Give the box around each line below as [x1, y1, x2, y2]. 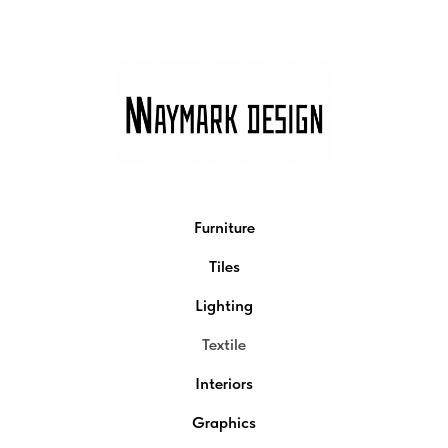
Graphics [192, 413, 256, 432]
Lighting [195, 296, 253, 315]
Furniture [193, 218, 255, 237]
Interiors [195, 374, 253, 393]
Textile [202, 335, 246, 354]
